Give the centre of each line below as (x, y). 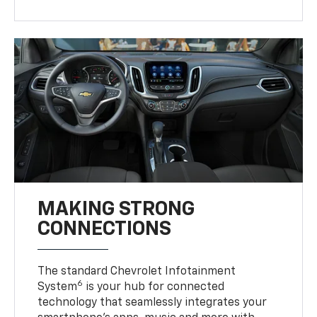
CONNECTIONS (105, 230)
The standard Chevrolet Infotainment (137, 272)
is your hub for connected (154, 288)
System (58, 288)
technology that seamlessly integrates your (152, 303)
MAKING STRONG (116, 210)
